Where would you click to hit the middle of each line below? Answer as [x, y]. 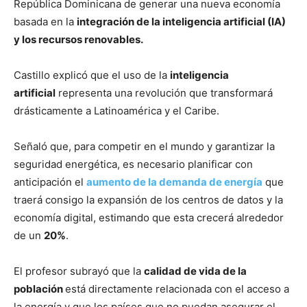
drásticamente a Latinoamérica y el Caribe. [116, 111]
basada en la [45, 22]
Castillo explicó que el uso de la [92, 75]
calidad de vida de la [195, 271]
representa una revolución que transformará [164, 93]
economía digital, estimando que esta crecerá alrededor [149, 218]
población [39, 289]
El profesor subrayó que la [79, 271]
